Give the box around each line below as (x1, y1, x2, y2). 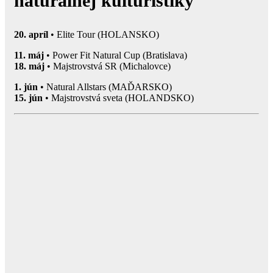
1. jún (14, 81, 38, 92)
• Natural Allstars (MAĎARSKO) (38, 81, 172, 92)
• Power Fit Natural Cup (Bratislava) (44, 49, 187, 60)
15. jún (14, 92, 43, 103)
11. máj (14, 49, 44, 60)
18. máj (14, 60, 44, 71)
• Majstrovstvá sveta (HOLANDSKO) (43, 92, 194, 103)
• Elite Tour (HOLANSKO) (48, 29, 159, 40)
